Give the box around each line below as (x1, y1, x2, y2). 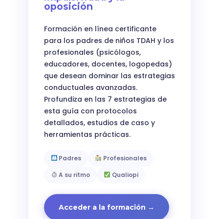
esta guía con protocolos (44, 106, 137, 116)
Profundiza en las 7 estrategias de (44, 94, 167, 104)
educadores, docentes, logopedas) (44, 59, 172, 69)
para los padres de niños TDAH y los (44, 35, 174, 45)
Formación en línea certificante (44, 23, 156, 34)
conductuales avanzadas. (44, 82, 137, 92)
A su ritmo (57, 170, 90, 179)
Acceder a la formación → (58, 202, 154, 212)
